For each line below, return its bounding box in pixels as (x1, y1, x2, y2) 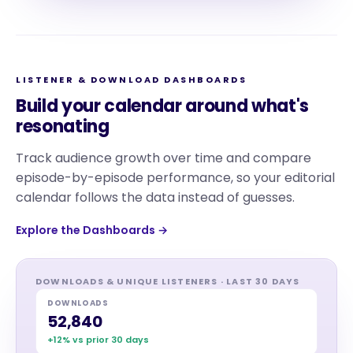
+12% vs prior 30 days (47, 333, 149, 346)
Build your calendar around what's (16, 94, 310, 118)
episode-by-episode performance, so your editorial (16, 169, 335, 187)
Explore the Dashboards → (16, 222, 168, 238)
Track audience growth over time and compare (16, 149, 311, 167)
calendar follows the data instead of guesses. (16, 188, 295, 206)
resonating (16, 114, 110, 139)
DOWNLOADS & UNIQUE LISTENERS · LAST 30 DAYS (35, 275, 300, 288)
